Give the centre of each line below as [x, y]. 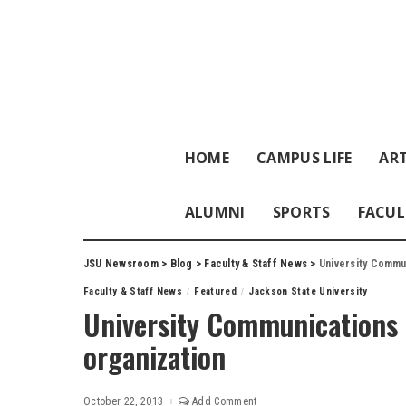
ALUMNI [215, 212]
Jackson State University [308, 291]
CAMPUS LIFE [304, 158]
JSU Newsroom [121, 264]
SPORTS [301, 212]
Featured [216, 291]
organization [155, 357]
